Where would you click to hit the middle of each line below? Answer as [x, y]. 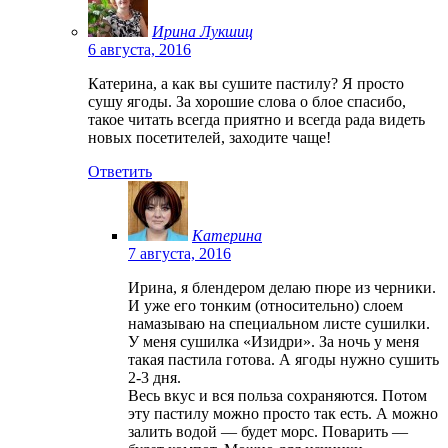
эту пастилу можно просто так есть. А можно [283, 413]
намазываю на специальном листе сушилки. [279, 323]
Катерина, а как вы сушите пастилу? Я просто [246, 83]
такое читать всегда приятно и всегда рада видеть [256, 119]
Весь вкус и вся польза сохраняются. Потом [277, 395]
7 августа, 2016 [179, 253]
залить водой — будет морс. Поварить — [268, 431]
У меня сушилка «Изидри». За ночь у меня [273, 341]
